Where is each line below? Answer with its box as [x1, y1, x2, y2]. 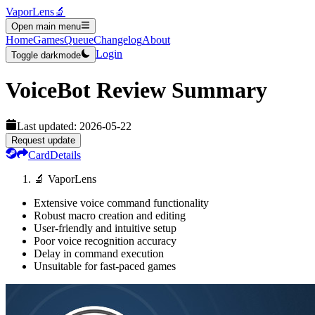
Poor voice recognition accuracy [34, 234, 176, 247]
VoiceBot [6, 77, 91, 103]
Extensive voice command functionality [34, 196, 209, 209]
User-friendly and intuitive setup [34, 221, 176, 234]
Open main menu [11, 21, 81, 32]
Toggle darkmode [11, 49, 81, 60]
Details [50, 148, 81, 161]
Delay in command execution [34, 247, 164, 259]
